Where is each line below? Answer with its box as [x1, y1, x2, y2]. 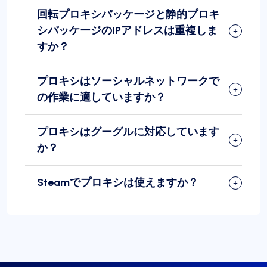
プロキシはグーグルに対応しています [37, 125, 219, 139]
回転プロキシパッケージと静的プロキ [37, 8, 219, 21]
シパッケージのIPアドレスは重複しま [37, 24, 218, 38]
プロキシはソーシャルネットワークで [37, 74, 219, 88]
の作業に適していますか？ [37, 91, 166, 104]
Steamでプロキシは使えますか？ [37, 176, 198, 190]
